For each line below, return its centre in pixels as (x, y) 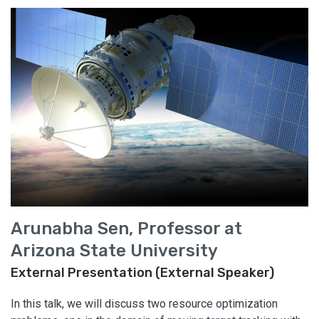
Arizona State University (114, 250)
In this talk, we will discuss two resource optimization (144, 303)
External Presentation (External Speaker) (142, 272)
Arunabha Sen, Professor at (126, 228)
